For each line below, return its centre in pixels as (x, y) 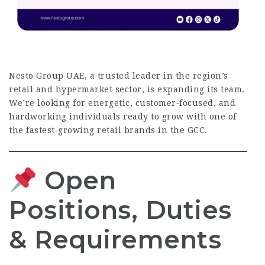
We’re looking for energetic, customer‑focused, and (122, 103)
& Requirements (115, 240)
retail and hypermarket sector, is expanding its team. (127, 90)
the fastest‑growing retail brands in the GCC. (108, 130)
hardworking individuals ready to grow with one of (123, 117)
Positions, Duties (120, 210)
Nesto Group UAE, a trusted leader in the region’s (119, 76)
